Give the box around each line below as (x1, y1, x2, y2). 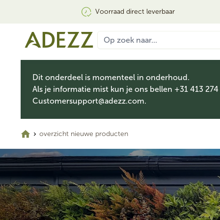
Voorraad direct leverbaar (95, 7, 175, 16)
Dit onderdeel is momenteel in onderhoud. (32, 73, 190, 82)
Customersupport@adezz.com (32, 96, 144, 106)
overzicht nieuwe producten (39, 130, 128, 138)
